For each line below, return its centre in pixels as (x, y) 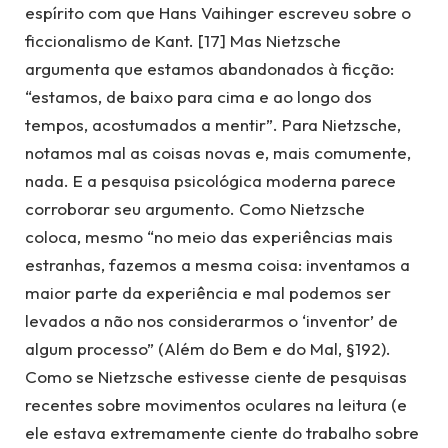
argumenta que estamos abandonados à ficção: (209, 68)
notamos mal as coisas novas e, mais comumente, (218, 152)
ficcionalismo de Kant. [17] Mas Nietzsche (183, 40)
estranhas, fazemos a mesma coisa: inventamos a (217, 264)
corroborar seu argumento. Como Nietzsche (195, 208)
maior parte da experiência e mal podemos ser (208, 292)
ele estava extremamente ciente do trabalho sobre (222, 432)
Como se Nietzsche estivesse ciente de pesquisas (216, 376)
